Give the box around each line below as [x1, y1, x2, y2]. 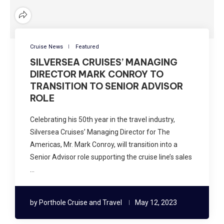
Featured [75, 43, 99, 50]
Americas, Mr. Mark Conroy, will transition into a [30, 140, 177, 148]
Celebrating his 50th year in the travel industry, [30, 115, 175, 123]
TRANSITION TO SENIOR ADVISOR [30, 80, 183, 92]
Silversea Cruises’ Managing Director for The [30, 127, 170, 136]
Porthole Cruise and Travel [39, 198, 122, 206]
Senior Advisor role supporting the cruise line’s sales [30, 152, 192, 161]
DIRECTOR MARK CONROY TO [30, 68, 163, 80]
